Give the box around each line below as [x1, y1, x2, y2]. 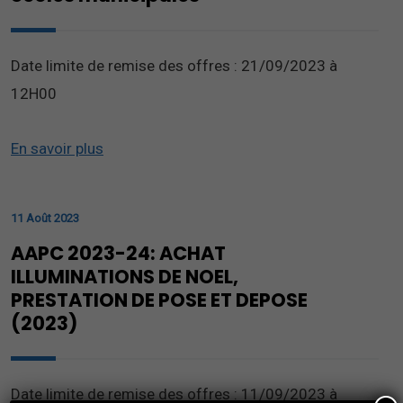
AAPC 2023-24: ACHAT [11, 240, 226, 266]
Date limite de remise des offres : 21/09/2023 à [11, 57, 337, 75]
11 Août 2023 [11, 211, 79, 225]
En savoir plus [11, 139, 103, 157]
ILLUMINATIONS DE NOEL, [11, 264, 238, 290]
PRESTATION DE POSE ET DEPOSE [11, 287, 308, 313]
